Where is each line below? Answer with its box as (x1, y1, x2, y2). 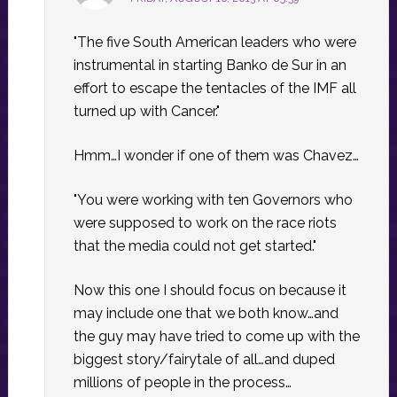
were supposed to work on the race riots (73, 214, 337, 232)
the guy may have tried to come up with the (73, 328, 360, 346)
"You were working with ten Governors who (73, 191, 353, 209)
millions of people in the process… (73, 374, 292, 392)
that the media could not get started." (73, 237, 316, 255)
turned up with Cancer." (73, 103, 220, 121)
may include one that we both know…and (73, 305, 339, 323)
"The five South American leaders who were (73, 34, 356, 51)
